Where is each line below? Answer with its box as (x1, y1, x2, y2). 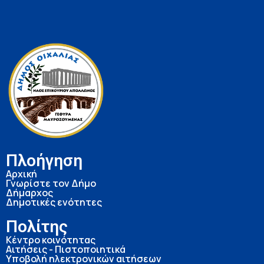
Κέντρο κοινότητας (6, 233, 95, 247)
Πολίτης (6, 217, 68, 237)
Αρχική (6, 167, 37, 181)
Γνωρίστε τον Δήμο (6, 177, 96, 190)
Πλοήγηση (6, 151, 82, 171)
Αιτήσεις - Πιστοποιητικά (6, 243, 126, 256)
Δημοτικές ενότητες (6, 196, 102, 209)
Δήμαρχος (6, 186, 53, 200)
